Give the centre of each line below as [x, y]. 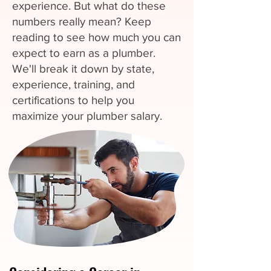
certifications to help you [73, 100]
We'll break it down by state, [83, 69]
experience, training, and [73, 84]
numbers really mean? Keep [82, 21]
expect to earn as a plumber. [84, 53]
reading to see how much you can [96, 37]
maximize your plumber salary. [87, 116]
